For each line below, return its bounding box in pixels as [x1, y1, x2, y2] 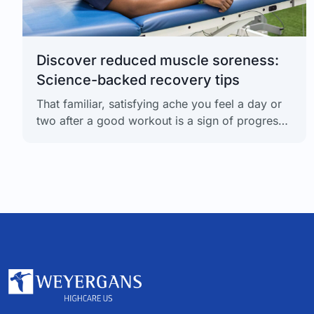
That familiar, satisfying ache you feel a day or [36, 96, 282, 111]
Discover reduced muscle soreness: [36, 51, 279, 69]
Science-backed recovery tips [36, 71, 240, 88]
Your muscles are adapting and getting [36, 130, 240, 144]
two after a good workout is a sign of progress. [36, 113, 287, 128]
